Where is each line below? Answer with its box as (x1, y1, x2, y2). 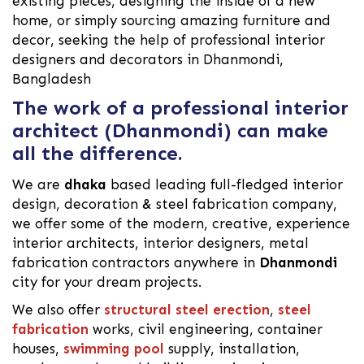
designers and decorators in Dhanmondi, (12, 51, 284, 68)
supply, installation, (164, 340, 300, 357)
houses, (12, 340, 63, 357)
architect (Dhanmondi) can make (12, 119, 328, 143)
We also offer (12, 301, 104, 318)
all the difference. (12, 141, 183, 166)
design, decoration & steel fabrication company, (12, 196, 337, 213)
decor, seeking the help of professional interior (12, 32, 325, 49)
